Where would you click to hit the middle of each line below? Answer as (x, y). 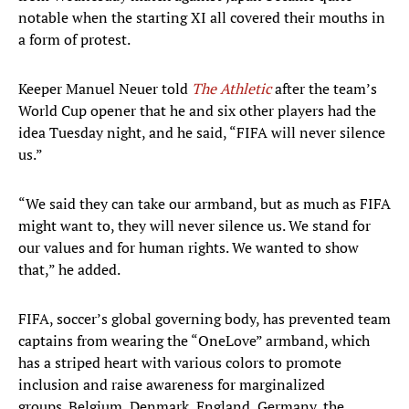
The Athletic (231, 89)
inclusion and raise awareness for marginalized (172, 385)
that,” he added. (69, 270)
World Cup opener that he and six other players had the (197, 111)
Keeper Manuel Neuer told (105, 89)
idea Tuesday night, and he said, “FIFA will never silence (202, 133)
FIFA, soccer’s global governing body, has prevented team (204, 319)
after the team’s (326, 89)
